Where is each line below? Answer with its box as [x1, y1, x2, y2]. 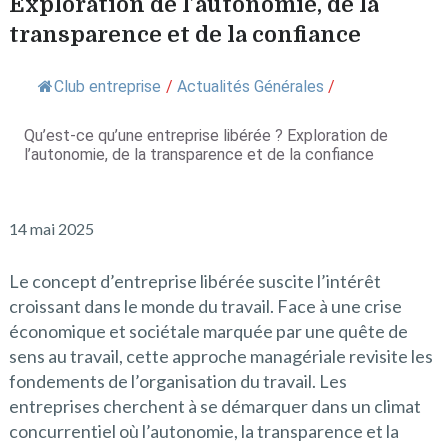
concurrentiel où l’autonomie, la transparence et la [8, 420, 399, 442]
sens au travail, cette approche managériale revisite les [8, 345, 433, 367]
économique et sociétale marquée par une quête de [8, 320, 408, 342]
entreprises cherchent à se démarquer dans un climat [8, 395, 421, 417]
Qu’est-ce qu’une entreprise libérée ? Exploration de [23, 126, 388, 145]
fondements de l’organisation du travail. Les [8, 370, 347, 392]
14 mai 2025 [8, 219, 94, 238]
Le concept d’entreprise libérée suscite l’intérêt [8, 270, 381, 292]
